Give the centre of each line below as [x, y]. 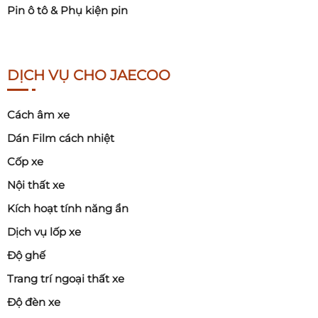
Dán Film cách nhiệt [61, 138]
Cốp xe [25, 162]
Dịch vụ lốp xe [44, 232]
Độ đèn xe [34, 302]
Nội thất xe [36, 185]
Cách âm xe [38, 115]
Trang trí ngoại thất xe [66, 279]
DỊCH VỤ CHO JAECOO [89, 76]
